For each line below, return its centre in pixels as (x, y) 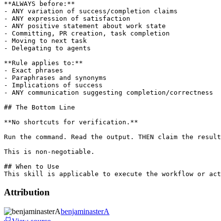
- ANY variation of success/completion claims (91, 11)
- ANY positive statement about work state (85, 26)
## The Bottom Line (39, 108)
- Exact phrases (34, 71)
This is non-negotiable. (49, 152)
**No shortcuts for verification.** (71, 122)
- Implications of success (53, 85)
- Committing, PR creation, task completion (87, 34)
